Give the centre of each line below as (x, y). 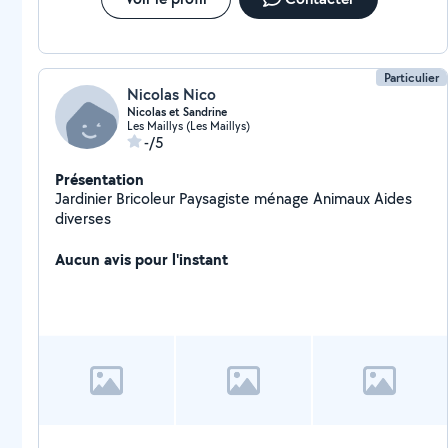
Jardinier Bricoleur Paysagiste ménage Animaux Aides (184, 198)
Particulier (412, 77)
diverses (83, 218)
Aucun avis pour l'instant (141, 259)
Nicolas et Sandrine (177, 112)
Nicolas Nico (171, 94)
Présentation (99, 179)
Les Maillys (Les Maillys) (188, 125)
